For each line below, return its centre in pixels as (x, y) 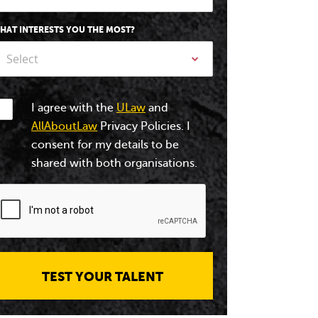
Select (22, 59)
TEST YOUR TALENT (102, 276)
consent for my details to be (105, 145)
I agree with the (74, 108)
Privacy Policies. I (144, 126)
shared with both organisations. (114, 163)
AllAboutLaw (64, 126)
